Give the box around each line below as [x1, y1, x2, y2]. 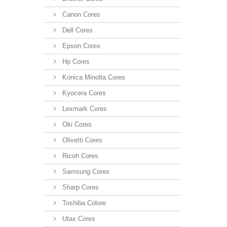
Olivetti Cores [60, 136, 102, 144]
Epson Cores [60, 42, 100, 50]
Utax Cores [60, 214, 95, 222]
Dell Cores [60, 26, 93, 34]
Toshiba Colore [60, 199, 106, 207]
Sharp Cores [60, 183, 99, 191]
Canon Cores [60, 10, 100, 18]
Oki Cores [60, 120, 92, 128]
